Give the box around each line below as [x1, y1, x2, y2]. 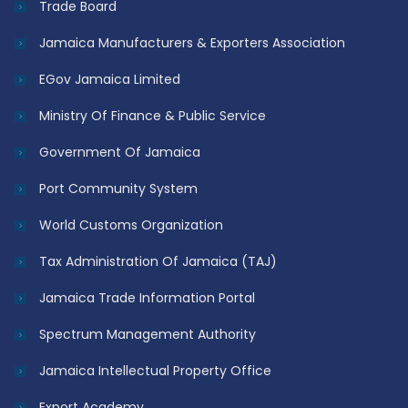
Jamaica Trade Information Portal [39, 289, 256, 308]
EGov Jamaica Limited [39, 70, 181, 89]
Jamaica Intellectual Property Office [39, 362, 272, 381]
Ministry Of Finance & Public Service [39, 107, 267, 126]
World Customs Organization [39, 216, 224, 235]
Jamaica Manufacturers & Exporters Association [39, 34, 346, 53]
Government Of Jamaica [39, 143, 201, 162]
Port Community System [39, 179, 199, 199]
